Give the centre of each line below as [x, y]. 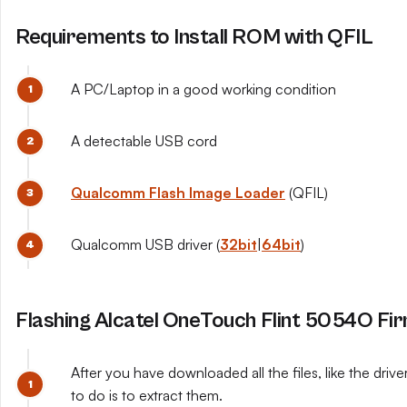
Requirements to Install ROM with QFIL [194, 37]
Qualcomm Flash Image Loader [178, 193]
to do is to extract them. [147, 395]
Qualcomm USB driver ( [145, 244]
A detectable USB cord [144, 141]
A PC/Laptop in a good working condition [203, 89]
